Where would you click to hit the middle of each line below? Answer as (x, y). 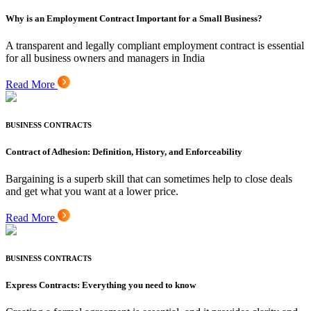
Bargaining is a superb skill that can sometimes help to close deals (149, 178)
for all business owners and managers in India (105, 58)
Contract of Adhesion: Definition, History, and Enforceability (124, 151)
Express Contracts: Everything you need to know (101, 285)
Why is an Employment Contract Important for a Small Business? (134, 18)
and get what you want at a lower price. (92, 191)
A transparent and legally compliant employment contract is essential (155, 45)
